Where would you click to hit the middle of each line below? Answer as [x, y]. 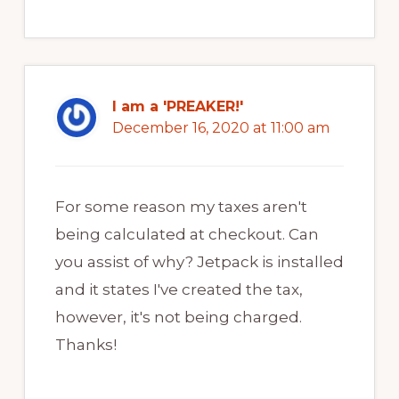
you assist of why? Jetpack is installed [199, 262]
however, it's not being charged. [178, 318]
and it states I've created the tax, [179, 290]
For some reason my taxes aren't [181, 207]
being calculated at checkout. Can [187, 235]
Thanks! [85, 345]
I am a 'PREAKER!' [177, 107]
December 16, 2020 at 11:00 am [220, 128]
